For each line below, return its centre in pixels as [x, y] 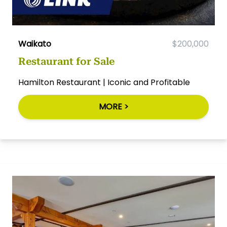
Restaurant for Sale [66, 62]
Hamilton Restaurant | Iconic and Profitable [104, 83]
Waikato [35, 44]
